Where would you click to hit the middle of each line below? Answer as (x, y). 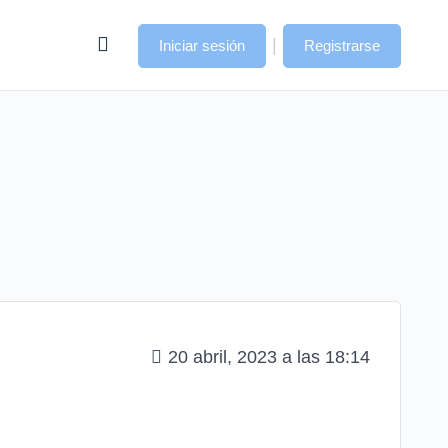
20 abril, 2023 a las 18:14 (269, 356)
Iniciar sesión (202, 45)
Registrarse (342, 45)
